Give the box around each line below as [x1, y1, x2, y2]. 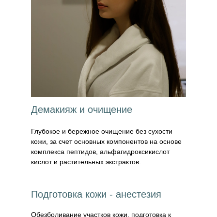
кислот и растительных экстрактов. [31, 158, 141, 166]
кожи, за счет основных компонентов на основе [31, 138, 182, 145]
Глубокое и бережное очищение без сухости [31, 127, 172, 135]
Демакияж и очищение [31, 104, 132, 115]
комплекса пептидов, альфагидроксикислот [31, 148, 170, 155]
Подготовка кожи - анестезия [31, 189, 161, 200]
